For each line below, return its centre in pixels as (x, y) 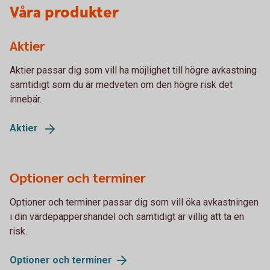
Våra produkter (64, 13)
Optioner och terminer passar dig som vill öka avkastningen (134, 202)
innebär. (26, 99)
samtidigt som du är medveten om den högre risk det (121, 84)
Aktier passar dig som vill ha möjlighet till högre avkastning (133, 70)
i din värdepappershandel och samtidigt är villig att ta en (127, 216)
